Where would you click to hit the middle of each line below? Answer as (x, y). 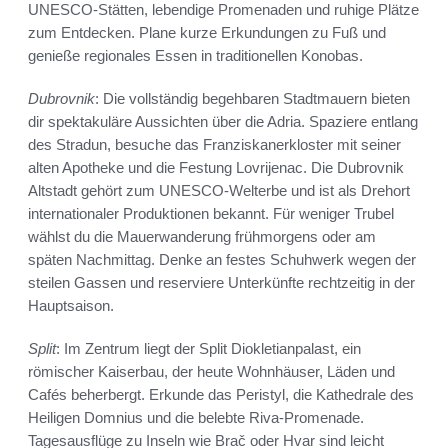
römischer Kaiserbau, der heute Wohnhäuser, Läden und (211, 372)
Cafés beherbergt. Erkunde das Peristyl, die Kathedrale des (221, 395)
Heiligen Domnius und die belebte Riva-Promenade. (196, 418)
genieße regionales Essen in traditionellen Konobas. (195, 56)
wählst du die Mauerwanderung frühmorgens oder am (202, 237)
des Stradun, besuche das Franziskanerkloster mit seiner (214, 145)
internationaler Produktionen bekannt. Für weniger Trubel (211, 214)
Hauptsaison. (71, 306)
